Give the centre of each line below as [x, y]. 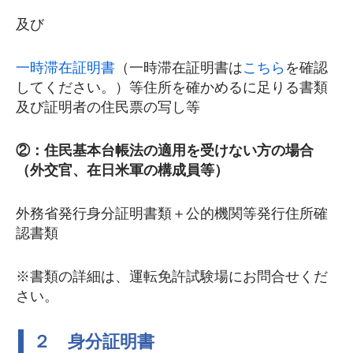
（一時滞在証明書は [179, 68]
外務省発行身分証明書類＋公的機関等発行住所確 [172, 214]
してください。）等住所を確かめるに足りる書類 [172, 87]
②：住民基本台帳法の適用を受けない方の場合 [165, 150]
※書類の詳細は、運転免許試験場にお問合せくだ [172, 277]
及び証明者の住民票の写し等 [108, 107]
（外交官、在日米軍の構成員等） [122, 170]
